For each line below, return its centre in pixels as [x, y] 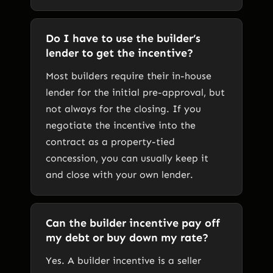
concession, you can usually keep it [127, 158]
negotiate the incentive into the [121, 125]
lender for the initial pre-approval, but [135, 92]
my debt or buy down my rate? [127, 237]
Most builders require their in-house [129, 76]
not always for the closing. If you [123, 108]
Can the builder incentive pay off [133, 223]
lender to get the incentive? [119, 53]
